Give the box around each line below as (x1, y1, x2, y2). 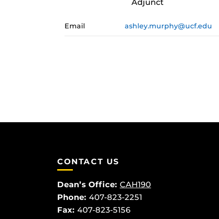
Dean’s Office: (57, 180, 117, 190)
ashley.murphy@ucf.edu (125, 22, 213, 30)
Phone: (57, 193, 87, 202)
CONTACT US (57, 157, 120, 166)
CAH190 (120, 180, 151, 190)
